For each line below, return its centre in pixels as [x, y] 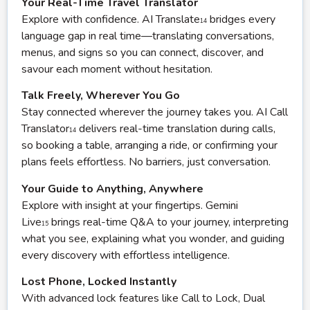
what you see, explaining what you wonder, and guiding [153, 238]
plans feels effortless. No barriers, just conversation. [146, 162]
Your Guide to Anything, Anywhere [112, 189]
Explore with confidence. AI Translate [111, 19]
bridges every [241, 19]
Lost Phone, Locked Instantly [99, 282]
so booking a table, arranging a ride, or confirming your [149, 146]
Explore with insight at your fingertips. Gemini [130, 205]
